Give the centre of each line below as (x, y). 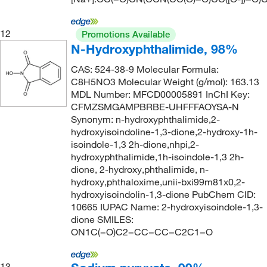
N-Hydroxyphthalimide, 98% (154, 49)
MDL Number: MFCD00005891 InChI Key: (160, 94)
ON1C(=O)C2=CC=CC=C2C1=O (142, 232)
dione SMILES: (102, 219)
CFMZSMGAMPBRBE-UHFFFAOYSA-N (155, 107)
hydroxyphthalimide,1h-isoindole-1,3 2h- (157, 157)
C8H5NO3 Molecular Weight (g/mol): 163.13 (165, 82)
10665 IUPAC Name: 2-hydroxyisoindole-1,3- (167, 207)
